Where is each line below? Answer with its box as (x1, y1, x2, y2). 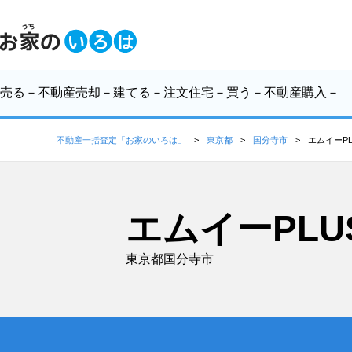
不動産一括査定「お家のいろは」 (57, 135, 186, 145)
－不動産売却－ (25, 86, 113, 99)
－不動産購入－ (251, 86, 339, 99)
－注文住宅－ (151, 86, 226, 99)
